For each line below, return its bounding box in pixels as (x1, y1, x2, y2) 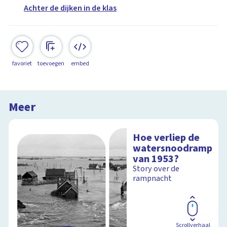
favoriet (12, 59, 32, 68)
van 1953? (133, 152, 179, 167)
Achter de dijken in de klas (24, 3, 117, 14)
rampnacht (133, 173, 172, 184)
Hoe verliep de (133, 130, 200, 145)
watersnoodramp (133, 141, 213, 156)
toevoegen (37, 59, 65, 68)
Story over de (133, 163, 180, 175)
